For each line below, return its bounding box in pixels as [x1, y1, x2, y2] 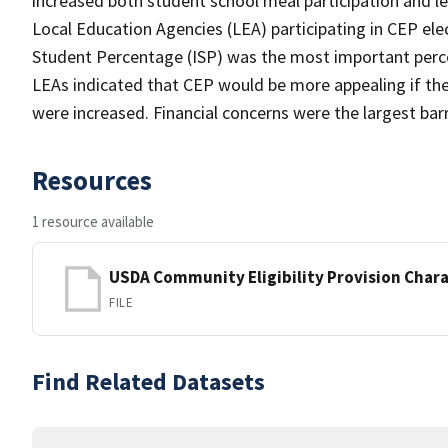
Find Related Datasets [32, 366, 265, 397]
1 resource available [32, 212, 154, 231]
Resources [32, 163, 152, 197]
